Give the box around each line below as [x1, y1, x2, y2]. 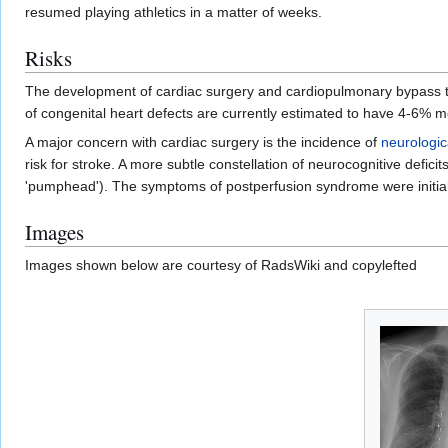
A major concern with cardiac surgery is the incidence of [25, 133, 381, 150]
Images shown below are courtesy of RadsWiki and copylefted [25, 256, 417, 273]
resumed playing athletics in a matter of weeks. [25, 3, 322, 20]
